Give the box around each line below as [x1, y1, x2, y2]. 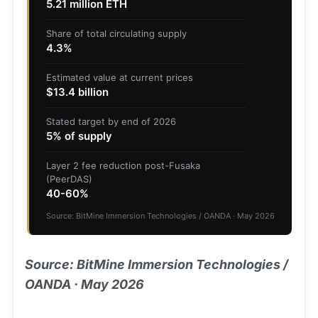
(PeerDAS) [45, 173, 92, 185]
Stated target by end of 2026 [45, 116, 176, 127]
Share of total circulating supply [45, 28, 187, 39]
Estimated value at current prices [45, 72, 193, 83]
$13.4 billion [45, 85, 109, 99]
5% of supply [45, 129, 112, 143]
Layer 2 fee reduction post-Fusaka [45, 160, 200, 171]
